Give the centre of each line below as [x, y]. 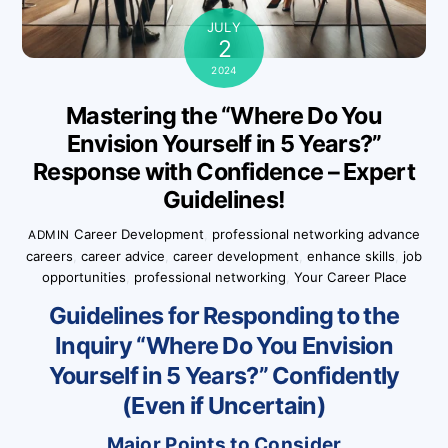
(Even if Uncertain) [224, 405]
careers [49, 255]
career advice [123, 255]
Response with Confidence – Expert [224, 172]
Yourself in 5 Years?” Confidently [224, 375]
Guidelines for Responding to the [224, 315]
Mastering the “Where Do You [224, 116]
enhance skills [351, 255]
